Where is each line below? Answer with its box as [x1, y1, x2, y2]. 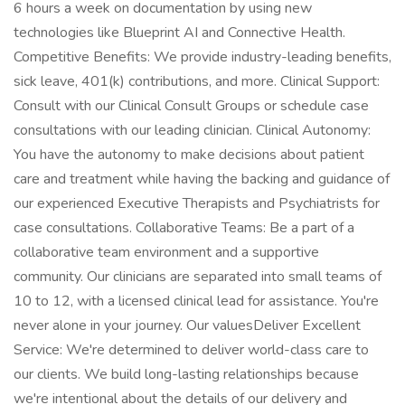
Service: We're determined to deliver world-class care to [14, 340, 369, 360]
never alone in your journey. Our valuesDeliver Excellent [14, 316, 361, 335]
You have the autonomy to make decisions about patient [14, 145, 364, 165]
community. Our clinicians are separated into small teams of [14, 267, 381, 287]
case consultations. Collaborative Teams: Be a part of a [14, 218, 354, 238]
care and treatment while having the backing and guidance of [14, 169, 390, 189]
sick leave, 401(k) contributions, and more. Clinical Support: [14, 71, 380, 91]
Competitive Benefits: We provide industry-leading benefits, [14, 47, 391, 67]
